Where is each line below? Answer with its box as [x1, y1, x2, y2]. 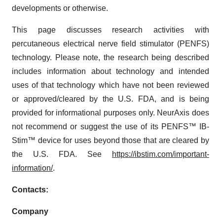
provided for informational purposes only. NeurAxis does [12, 108, 209, 117]
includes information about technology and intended [12, 67, 209, 75]
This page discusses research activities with [12, 25, 209, 34]
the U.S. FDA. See [12, 149, 112, 158]
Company [12, 207, 48, 216]
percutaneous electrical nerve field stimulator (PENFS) [12, 39, 209, 48]
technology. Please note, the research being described [12, 53, 209, 62]
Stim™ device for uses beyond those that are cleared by [12, 136, 209, 145]
